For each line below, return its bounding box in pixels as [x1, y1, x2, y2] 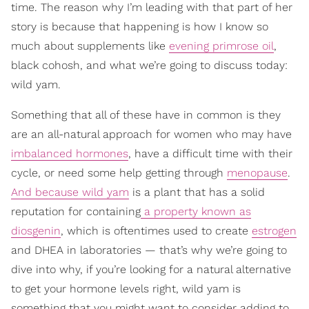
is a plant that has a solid [129, 186, 265, 199]
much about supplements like [11, 39, 169, 52]
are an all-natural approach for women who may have [11, 128, 292, 141]
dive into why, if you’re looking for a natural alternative [11, 263, 291, 276]
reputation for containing [11, 205, 141, 218]
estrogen [252, 224, 297, 237]
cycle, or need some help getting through [11, 166, 227, 179]
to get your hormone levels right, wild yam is [11, 282, 241, 295]
